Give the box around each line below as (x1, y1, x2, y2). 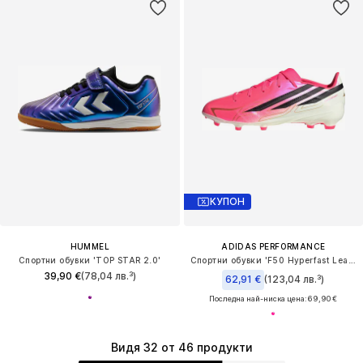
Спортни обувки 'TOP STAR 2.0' (18, 254, 161, 265)
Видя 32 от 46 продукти (110, 340, 253, 355)
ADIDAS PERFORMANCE (221, 241, 326, 251)
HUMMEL (70, 241, 109, 251)
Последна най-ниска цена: (209, 293, 308, 303)
